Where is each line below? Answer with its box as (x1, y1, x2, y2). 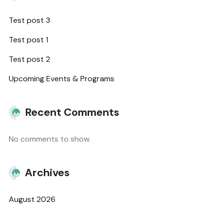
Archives (25, 165, 70, 180)
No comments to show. (9, 134, 91, 145)
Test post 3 (9, 15, 50, 26)
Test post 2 (9, 54, 50, 65)
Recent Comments (25, 105, 119, 120)
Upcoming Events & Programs (9, 73, 114, 84)
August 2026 (9, 194, 55, 205)
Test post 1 (9, 35, 48, 45)
